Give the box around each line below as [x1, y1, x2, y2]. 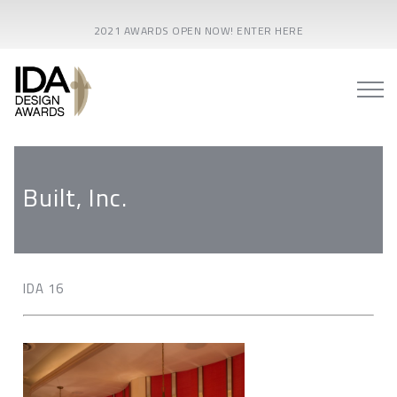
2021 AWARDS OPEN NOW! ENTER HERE [94, 20, 303, 41]
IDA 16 [23, 276, 64, 301]
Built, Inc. [23, 175, 128, 221]
